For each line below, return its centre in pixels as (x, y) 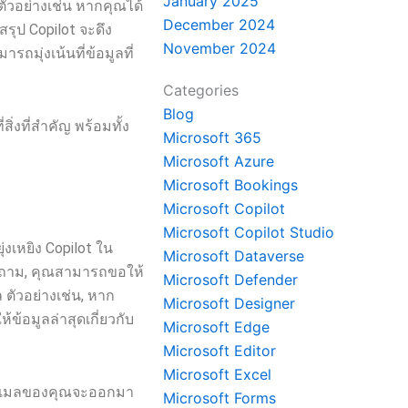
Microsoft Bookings (231, 185)
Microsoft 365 (213, 138)
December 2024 (219, 25)
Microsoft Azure (219, 161)
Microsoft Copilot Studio (249, 232)
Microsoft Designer (229, 303)
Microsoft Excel (218, 374)
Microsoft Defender (231, 280)
